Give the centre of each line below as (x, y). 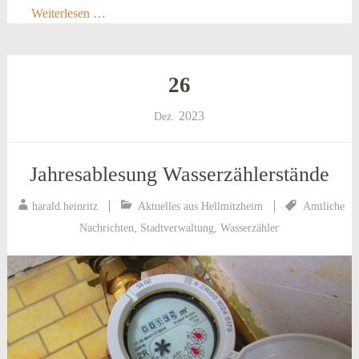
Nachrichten (107, 228)
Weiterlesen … (68, 13)
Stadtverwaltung (177, 228)
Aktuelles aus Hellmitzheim (200, 206)
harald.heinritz (65, 206)
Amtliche (323, 206)
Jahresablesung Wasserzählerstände (179, 174)
